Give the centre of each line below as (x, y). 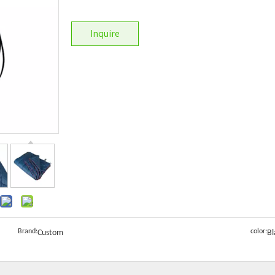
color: (259, 231)
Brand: (27, 231)
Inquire (105, 33)
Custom (50, 233)
